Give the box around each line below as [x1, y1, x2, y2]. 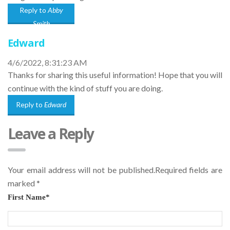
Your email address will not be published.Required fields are [8, 165, 222, 175]
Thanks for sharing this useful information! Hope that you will [8, 70, 222, 80]
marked [8, 178, 36, 188]
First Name [8, 193, 46, 202]
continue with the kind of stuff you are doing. [8, 83, 163, 93]
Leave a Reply [8, 124, 94, 144]
